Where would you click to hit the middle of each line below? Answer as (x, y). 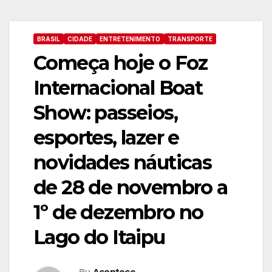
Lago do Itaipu (99, 237)
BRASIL (49, 39)
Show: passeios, (105, 113)
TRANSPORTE (190, 39)
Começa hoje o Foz (121, 63)
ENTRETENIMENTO (130, 39)
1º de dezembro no (118, 212)
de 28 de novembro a (131, 187)
